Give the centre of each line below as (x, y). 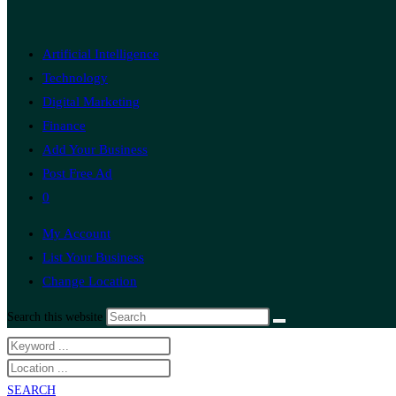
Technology (75, 78)
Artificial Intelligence (101, 54)
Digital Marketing (91, 102)
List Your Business (93, 257)
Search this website (57, 317)
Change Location (90, 281)
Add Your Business (95, 149)
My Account (76, 233)
